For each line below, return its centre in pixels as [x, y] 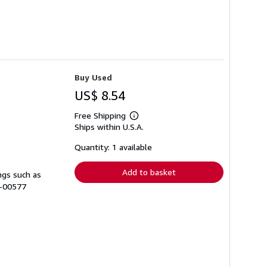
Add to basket [149, 172]
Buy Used [93, 77]
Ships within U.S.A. [109, 126]
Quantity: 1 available [113, 147]
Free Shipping [100, 115]
